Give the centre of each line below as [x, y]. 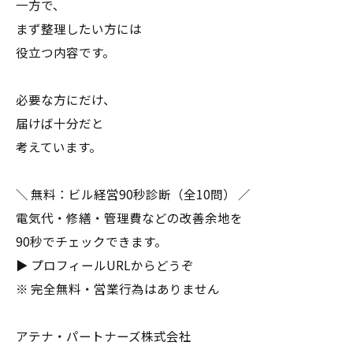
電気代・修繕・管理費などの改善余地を [129, 217]
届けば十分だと [60, 123]
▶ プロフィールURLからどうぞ [105, 265]
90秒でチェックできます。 [91, 241]
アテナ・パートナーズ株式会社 [104, 336]
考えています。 [59, 147]
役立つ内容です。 [65, 52]
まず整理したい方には [79, 28]
